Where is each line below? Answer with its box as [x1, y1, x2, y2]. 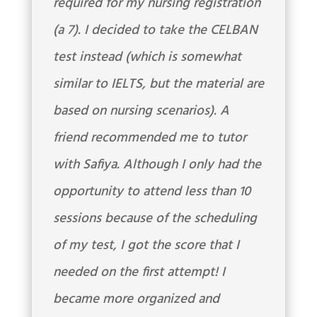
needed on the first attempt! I [52, 262, 225, 284]
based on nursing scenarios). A [52, 100, 229, 122]
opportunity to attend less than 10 [52, 181, 250, 203]
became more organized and [52, 289, 219, 311]
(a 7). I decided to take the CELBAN [52, 20, 258, 42]
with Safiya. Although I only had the [52, 154, 261, 176]
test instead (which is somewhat [52, 47, 241, 69]
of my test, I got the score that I [52, 235, 239, 257]
